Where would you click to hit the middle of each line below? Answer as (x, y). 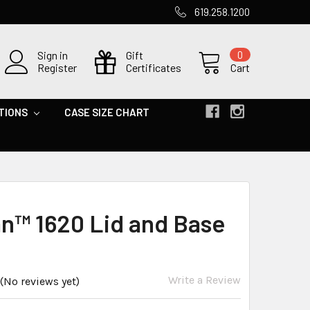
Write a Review (204, 280)
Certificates (154, 67)
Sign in (53, 55)
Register (57, 67)
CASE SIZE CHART (107, 112)
